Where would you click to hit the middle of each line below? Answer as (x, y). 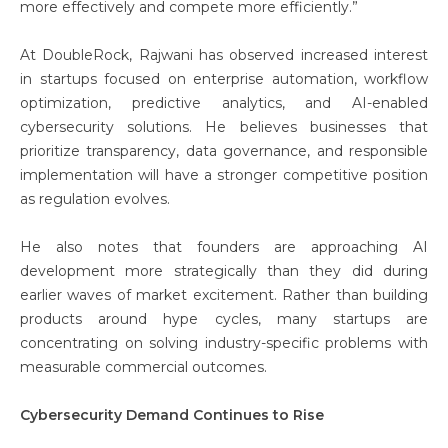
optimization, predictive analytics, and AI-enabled (224, 103)
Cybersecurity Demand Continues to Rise (172, 415)
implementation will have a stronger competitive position (224, 175)
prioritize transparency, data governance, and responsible (224, 151)
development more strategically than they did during (224, 271)
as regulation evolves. (95, 199)
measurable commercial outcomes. (143, 367)
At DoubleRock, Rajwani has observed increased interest (224, 55)
